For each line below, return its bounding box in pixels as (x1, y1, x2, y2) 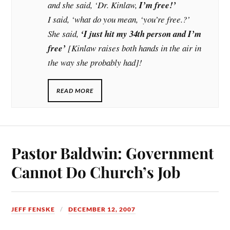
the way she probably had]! (48, 56, 143, 68)
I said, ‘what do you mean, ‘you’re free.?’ (48, 13, 190, 25)
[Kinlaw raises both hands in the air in (66, 42, 202, 54)
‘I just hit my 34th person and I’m (81, 27, 202, 40)
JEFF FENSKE (11, 205, 55, 214)
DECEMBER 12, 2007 (68, 205, 136, 214)
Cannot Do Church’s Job (11, 162, 181, 182)
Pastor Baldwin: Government (11, 143, 214, 163)
